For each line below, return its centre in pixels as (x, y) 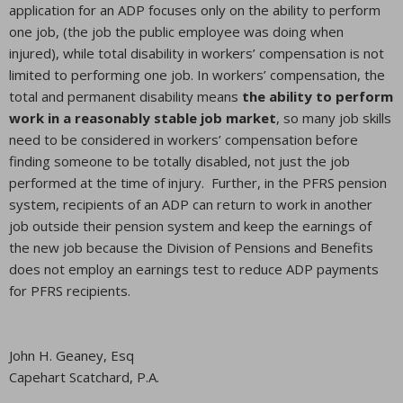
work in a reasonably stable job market (143, 118)
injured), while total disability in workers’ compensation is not (197, 53)
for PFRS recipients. (70, 291)
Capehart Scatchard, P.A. (84, 377)
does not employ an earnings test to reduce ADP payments (194, 269)
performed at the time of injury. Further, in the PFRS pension (198, 183)
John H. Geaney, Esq (72, 355)
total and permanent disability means (125, 96)
